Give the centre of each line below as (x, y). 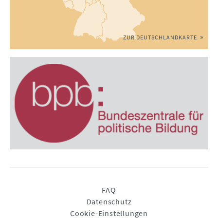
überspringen (41, 201)
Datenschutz (109, 201)
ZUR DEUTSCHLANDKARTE (160, 37)
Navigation (36, 189)
